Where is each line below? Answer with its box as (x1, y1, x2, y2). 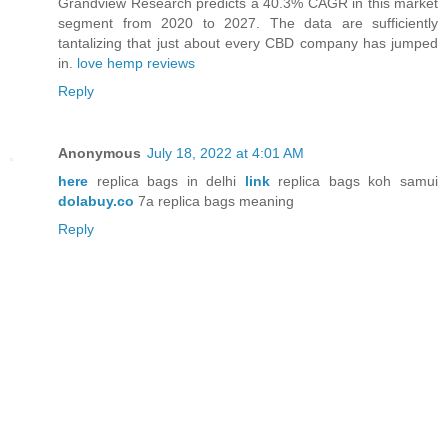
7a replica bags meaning (134, 193, 294, 210)
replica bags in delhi (88, 173, 245, 190)
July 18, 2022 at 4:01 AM (147, 145, 304, 162)
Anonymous (58, 145, 141, 162)
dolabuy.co (58, 193, 134, 210)
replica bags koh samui (269, 173, 439, 190)
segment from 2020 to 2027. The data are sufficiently (58, 15, 438, 32)
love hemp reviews (77, 55, 195, 72)
